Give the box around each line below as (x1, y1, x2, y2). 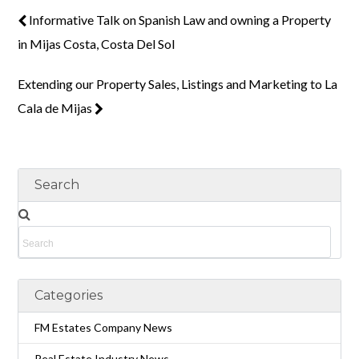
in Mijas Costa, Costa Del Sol (18, 35, 175, 51)
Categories (34, 287, 103, 303)
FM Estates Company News (34, 320, 173, 334)
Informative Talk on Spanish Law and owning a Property (26, 11, 332, 27)
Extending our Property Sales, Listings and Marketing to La (18, 75, 338, 91)
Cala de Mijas (18, 99, 95, 115)
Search (34, 176, 80, 192)
